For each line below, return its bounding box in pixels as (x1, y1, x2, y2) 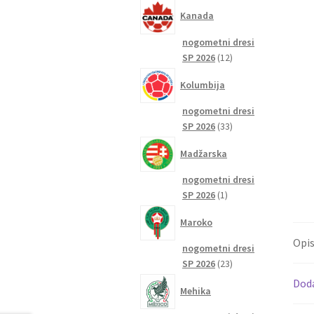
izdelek (224, 203, 256, 217)
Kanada (180, 9, 214, 22)
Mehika (180, 284, 212, 297)
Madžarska (180, 146, 228, 160)
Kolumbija (180, 78, 226, 91)
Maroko (180, 215, 213, 228)
